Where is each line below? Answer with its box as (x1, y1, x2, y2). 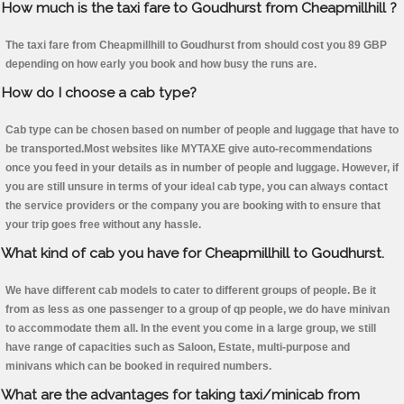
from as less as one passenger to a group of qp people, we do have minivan (5, 303, 390, 317)
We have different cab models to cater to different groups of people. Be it (5, 284, 376, 298)
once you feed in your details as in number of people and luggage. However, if (5, 161, 399, 175)
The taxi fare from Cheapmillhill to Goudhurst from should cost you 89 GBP (5, 39, 387, 52)
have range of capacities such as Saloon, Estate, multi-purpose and (5, 341, 350, 354)
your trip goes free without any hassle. (5, 218, 201, 232)
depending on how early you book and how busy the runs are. (5, 58, 317, 71)
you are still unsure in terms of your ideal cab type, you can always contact (5, 180, 388, 194)
